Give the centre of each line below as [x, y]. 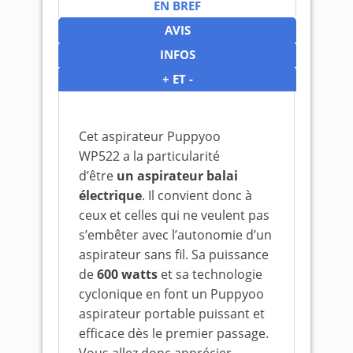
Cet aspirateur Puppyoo [150, 136]
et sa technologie [210, 274]
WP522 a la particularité [149, 156]
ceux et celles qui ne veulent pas [174, 215]
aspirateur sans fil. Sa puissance [174, 255]
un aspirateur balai [177, 176]
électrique [110, 195]
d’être [98, 176]
